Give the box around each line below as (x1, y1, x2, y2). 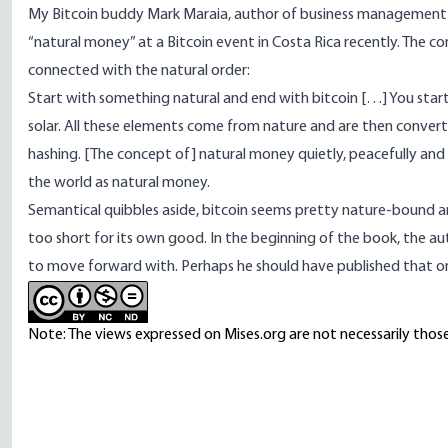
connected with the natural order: (28, 63, 250, 79)
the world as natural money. (28, 175, 210, 191)
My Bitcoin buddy (28, 7, 147, 23)
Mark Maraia (147, 7, 228, 23)
